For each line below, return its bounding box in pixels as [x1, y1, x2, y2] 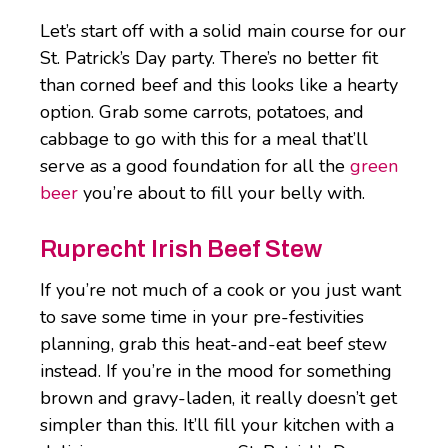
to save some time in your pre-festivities [40, 305, 364, 330]
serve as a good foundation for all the [40, 154, 350, 179]
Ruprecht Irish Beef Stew [40, 236, 322, 263]
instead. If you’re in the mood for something [40, 359, 392, 384]
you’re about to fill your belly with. [78, 181, 365, 206]
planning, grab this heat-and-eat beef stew [40, 332, 387, 357]
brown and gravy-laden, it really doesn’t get [40, 386, 397, 411]
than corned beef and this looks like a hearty [40, 73, 398, 98]
